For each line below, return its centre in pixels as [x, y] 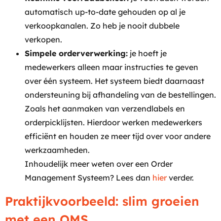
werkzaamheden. [57, 150]
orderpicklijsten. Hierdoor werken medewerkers [113, 123]
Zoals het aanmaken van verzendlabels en [105, 109]
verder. [180, 178]
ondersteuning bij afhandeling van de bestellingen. [120, 95]
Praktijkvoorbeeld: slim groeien [102, 201]
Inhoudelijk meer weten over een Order [99, 164]
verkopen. [43, 40]
